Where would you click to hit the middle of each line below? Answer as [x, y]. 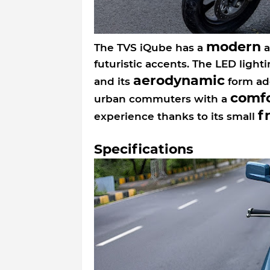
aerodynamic [179, 80]
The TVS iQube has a [150, 47]
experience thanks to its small [176, 116]
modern [233, 46]
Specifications [143, 149]
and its [113, 81]
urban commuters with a [162, 99]
